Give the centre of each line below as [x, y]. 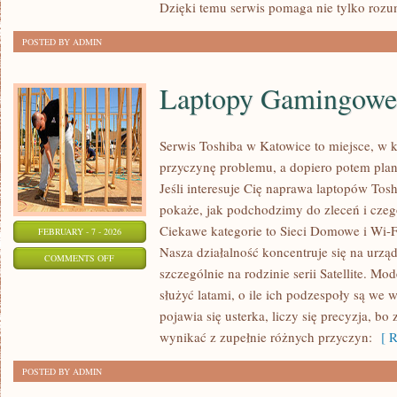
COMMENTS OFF [80, 258]
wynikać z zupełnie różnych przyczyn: [266, 337]
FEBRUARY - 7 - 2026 [80, 231]
